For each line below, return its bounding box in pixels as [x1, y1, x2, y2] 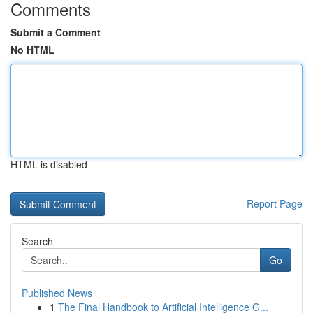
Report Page [247, 196, 303, 210]
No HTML [10, 43, 54, 57]
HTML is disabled [10, 157, 87, 171]
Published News [22, 286, 92, 300]
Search [22, 234, 53, 248]
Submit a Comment [10, 25, 101, 39]
